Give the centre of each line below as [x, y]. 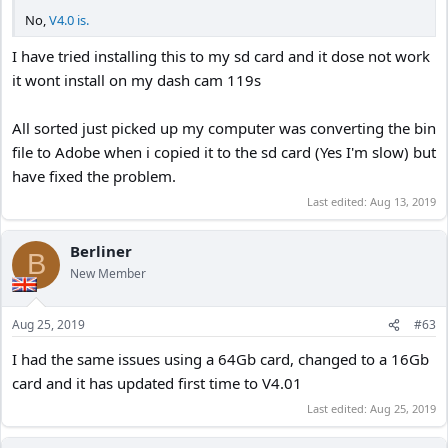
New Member [108, 273]
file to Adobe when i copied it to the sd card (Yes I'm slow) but [224, 152]
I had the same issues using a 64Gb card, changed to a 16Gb [220, 359]
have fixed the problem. [94, 176]
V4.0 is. [69, 19]
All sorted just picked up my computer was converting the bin [224, 128]
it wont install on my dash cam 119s [136, 80]
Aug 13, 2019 [403, 201]
